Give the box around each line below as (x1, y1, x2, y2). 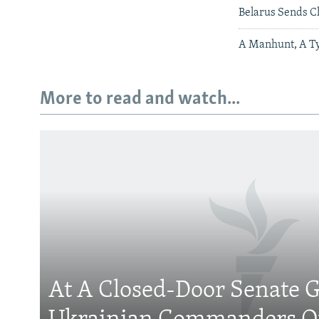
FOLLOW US (13, 221, 61, 232)
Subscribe (13, 182, 63, 196)
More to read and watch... (40, 89, 240, 109)
